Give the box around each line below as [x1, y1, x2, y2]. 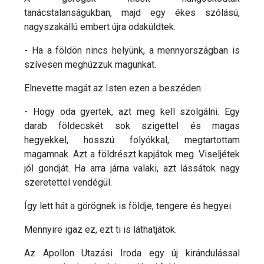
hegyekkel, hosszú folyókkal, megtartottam [24, 134, 240, 146]
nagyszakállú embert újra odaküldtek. [24, 21, 176, 33]
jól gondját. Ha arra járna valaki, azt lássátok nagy [24, 163, 240, 174]
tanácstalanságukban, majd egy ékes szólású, [24, 7, 240, 19]
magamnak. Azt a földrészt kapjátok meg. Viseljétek [24, 148, 240, 160]
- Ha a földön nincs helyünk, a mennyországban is [24, 45, 240, 57]
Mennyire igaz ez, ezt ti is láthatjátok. [24, 224, 177, 236]
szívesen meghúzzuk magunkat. [24, 59, 156, 71]
